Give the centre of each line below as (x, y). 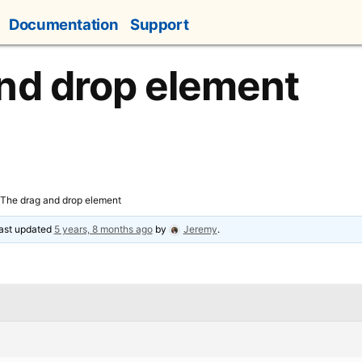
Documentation (64, 25)
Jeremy (200, 229)
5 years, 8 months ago (103, 229)
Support (159, 25)
